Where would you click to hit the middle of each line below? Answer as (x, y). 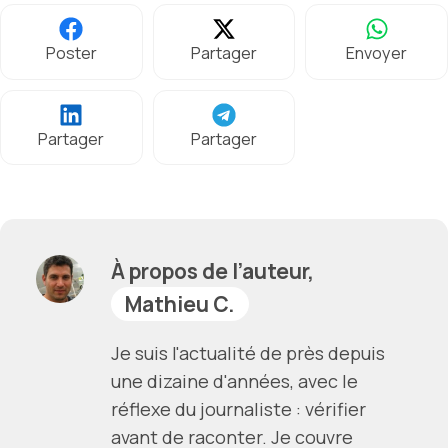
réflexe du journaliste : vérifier (238, 408)
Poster (71, 53)
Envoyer (377, 53)
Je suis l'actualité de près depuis (248, 352)
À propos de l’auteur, (212, 270)
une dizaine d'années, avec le (234, 380)
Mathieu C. (180, 303)
